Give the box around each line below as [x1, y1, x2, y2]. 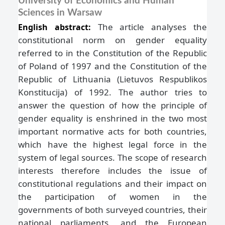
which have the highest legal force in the [18, 138, 207, 150]
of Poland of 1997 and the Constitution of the [18, 60, 207, 72]
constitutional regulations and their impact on [18, 177, 207, 189]
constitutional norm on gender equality [18, 34, 207, 46]
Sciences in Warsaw [18, 8, 102, 18]
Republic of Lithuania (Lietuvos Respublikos [18, 73, 207, 85]
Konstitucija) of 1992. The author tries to [18, 86, 207, 98]
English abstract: [18, 21, 98, 33]
